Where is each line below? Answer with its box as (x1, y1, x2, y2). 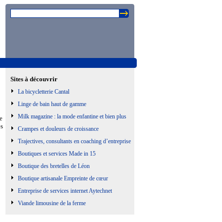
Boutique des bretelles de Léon (18, 163, 90, 169)
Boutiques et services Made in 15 (18, 150, 96, 157)
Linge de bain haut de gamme (18, 101, 86, 108)
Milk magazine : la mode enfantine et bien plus (18, 113, 126, 120)
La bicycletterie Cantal (18, 88, 69, 95)
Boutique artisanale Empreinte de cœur (18, 175, 108, 182)
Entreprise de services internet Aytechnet (18, 187, 112, 194)
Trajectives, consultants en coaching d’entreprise (18, 138, 131, 145)
